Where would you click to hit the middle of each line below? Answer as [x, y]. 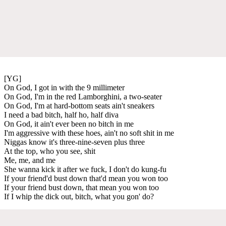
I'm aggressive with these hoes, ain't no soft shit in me [89, 133]
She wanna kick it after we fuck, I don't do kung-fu [85, 169]
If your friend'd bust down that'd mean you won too [86, 178]
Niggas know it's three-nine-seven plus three [74, 142]
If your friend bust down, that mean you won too [81, 187]
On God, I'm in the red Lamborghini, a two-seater [83, 96]
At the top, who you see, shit [50, 151]
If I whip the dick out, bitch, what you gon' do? [79, 196]
